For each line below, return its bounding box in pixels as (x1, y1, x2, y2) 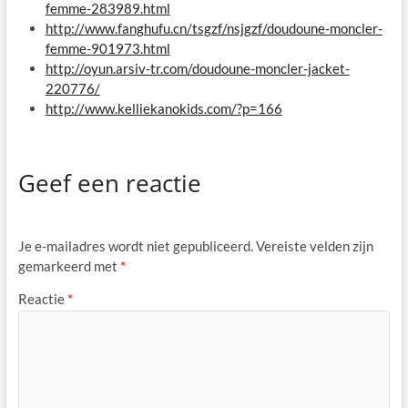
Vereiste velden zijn (255, 238, 373, 255)
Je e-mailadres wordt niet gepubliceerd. (17, 238, 253, 255)
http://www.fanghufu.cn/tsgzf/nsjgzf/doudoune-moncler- (45, 20, 382, 36)
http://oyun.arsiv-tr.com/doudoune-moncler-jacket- (45, 60, 350, 76)
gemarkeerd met (17, 258, 120, 275)
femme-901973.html (45, 40, 170, 56)
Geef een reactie (17, 166, 201, 199)
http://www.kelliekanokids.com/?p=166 (45, 100, 282, 117)
